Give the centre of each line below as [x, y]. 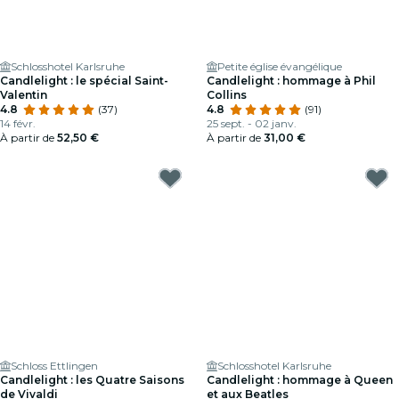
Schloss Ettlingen [54, 366]
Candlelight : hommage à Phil [291, 81]
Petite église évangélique [280, 66]
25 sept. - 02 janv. [252, 123]
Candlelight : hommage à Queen [300, 380]
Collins [227, 95]
